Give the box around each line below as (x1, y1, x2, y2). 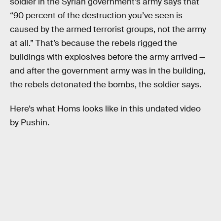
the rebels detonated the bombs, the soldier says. (10, 79, 201, 90)
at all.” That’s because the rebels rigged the (10, 37, 177, 48)
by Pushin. (10, 117, 49, 128)
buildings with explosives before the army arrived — (10, 51, 205, 62)
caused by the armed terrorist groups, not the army (10, 24, 206, 35)
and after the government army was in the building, (10, 65, 205, 76)
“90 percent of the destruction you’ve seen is (10, 10, 183, 21)
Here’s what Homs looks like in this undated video (10, 104, 201, 114)
